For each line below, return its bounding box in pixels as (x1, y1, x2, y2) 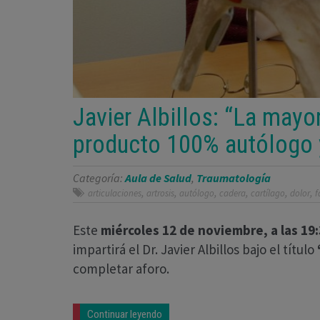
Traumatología (196, 171, 271, 186)
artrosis (146, 187, 174, 200)
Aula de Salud (125, 171, 191, 186)
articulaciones (88, 187, 141, 200)
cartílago (251, 187, 285, 200)
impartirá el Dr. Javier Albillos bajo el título (73, 241, 317, 259)
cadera (219, 187, 246, 200)
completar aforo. (73, 260, 169, 278)
